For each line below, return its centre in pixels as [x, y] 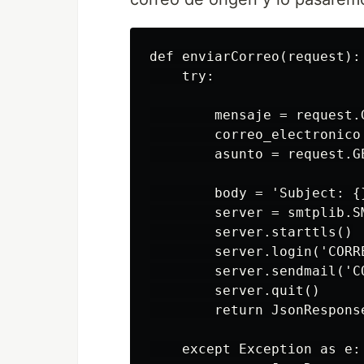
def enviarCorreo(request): [255, 56]
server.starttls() [251, 232]
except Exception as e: [255, 349]
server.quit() [235, 290]
